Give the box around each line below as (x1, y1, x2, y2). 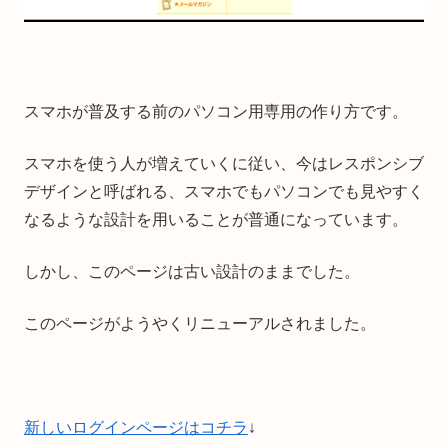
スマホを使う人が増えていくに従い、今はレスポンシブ (24, 154, 424, 172)
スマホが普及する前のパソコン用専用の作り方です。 (24, 102, 408, 120)
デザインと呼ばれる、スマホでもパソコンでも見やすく (24, 182, 424, 200)
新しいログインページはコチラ (24, 418, 248, 436)
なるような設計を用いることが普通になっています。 (24, 210, 408, 228)
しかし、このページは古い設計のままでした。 (24, 262, 360, 280)
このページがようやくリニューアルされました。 (24, 314, 376, 332)
